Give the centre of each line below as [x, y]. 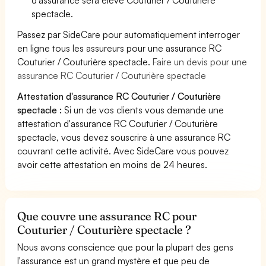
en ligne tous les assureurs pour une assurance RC [120, 48]
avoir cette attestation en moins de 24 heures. [113, 164]
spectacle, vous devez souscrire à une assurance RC [124, 137]
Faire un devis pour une [200, 61]
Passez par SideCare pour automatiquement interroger [129, 34]
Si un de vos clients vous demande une [143, 110]
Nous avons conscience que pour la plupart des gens [126, 247]
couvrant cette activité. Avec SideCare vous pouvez [123, 151]
